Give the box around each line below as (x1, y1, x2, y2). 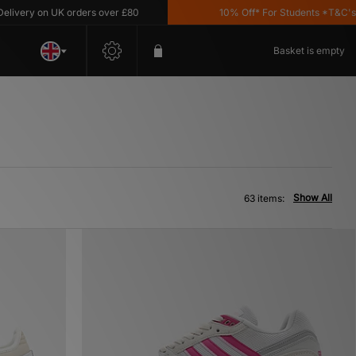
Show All (293, 192, 332, 203)
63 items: (244, 192, 284, 204)
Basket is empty (273, 44, 345, 56)
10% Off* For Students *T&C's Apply (180, 6, 345, 18)
